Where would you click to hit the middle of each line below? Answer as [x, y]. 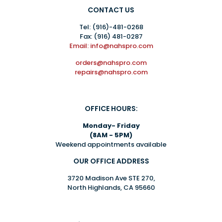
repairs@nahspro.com [111, 72]
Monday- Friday [111, 125]
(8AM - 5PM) [111, 135]
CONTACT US [111, 10]
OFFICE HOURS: [111, 108]
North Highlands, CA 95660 [111, 187]
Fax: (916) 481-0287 [111, 36]
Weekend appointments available [111, 144]
